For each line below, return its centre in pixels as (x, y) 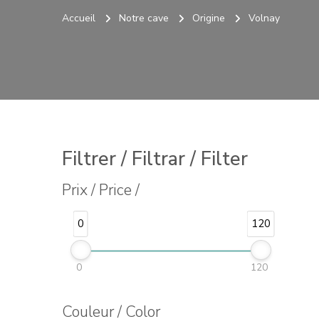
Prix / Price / (101, 190)
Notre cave (144, 19)
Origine (209, 19)
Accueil (79, 19)
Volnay (264, 19)
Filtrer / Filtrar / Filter (155, 159)
